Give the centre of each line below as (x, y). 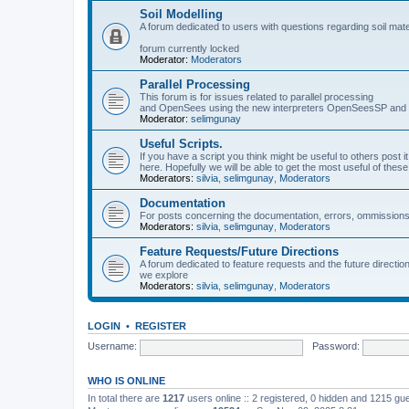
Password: (336, 346)
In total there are (125, 398)
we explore (164, 274)
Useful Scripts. (181, 143)
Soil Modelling (181, 14)
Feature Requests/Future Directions (239, 251)
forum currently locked (189, 48)
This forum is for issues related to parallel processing (257, 96)
